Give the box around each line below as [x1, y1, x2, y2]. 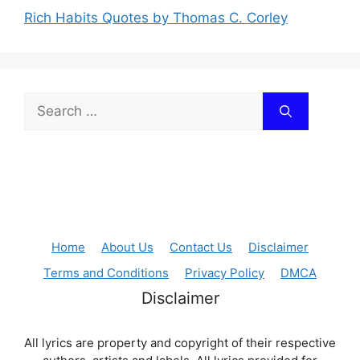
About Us [101, 239, 153, 256]
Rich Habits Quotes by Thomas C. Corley [24, 10, 288, 27]
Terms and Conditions [43, 265, 169, 281]
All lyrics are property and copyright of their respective [24, 335, 336, 351]
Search [23, 93, 68, 110]
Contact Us [170, 239, 232, 256]
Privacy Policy [185, 265, 264, 281]
